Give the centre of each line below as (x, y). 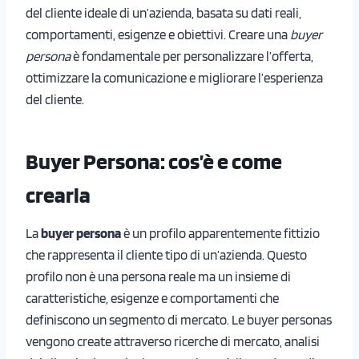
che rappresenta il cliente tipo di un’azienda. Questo (166, 254)
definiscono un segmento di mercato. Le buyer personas (179, 319)
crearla (58, 194)
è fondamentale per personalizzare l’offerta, (192, 56)
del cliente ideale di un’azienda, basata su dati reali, (163, 12)
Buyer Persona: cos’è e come (154, 161)
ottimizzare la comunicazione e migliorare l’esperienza (174, 77)
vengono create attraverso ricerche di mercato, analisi (173, 341)
